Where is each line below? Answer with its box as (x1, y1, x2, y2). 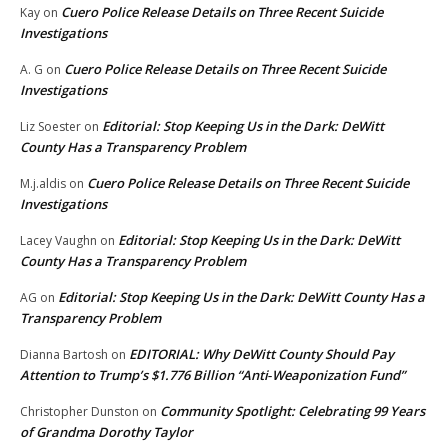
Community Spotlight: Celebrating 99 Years (160, 402, 425, 421)
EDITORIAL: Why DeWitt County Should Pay (129, 345, 394, 364)
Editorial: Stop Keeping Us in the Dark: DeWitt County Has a (58, 288, 425, 307)
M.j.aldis (20, 175, 66, 193)
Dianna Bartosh (20, 346, 108, 364)
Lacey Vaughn (20, 232, 97, 250)
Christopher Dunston (20, 403, 139, 421)
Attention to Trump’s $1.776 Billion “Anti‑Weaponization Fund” (20, 366, 405, 385)
